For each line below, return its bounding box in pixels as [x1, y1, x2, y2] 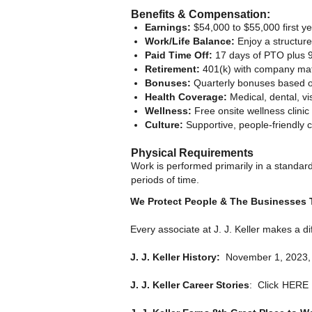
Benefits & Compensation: [131, 8, 270, 20]
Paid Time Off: [145, 49, 212, 61]
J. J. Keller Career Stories [130, 279, 249, 290]
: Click [249, 279, 281, 290]
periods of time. [131, 173, 202, 185]
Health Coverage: [145, 91, 227, 102]
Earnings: [145, 21, 191, 33]
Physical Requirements [131, 146, 253, 159]
